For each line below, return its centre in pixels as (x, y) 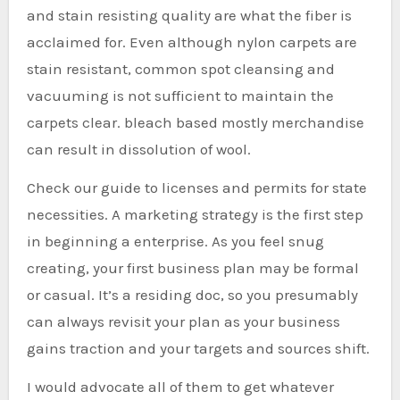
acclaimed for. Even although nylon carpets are (192, 42)
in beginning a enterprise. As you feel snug (175, 242)
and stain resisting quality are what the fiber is (189, 16)
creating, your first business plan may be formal (192, 268)
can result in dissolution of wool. (138, 150)
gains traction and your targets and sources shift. (198, 349)
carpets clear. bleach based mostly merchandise (195, 123)
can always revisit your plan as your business (183, 322)
